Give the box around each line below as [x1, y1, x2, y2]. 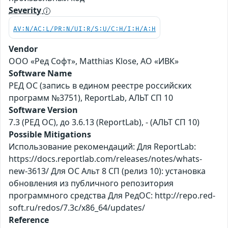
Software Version [9, 104, 78, 116]
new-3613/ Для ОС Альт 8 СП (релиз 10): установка [9, 165, 206, 177]
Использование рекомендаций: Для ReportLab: [9, 141, 196, 153]
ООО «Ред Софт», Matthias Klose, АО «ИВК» [9, 55, 179, 67]
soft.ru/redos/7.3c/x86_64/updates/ [9, 202, 145, 214]
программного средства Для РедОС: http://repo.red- [9, 190, 215, 202]
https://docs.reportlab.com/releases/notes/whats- [9, 153, 202, 165]
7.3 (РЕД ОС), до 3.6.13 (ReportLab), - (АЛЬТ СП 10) [9, 117, 199, 128]
